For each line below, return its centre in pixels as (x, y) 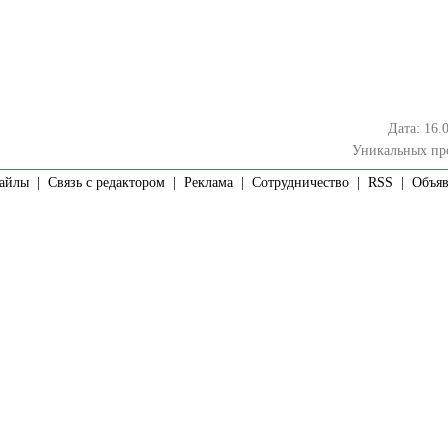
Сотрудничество (300, 182)
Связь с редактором (106, 182)
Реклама (208, 182)
